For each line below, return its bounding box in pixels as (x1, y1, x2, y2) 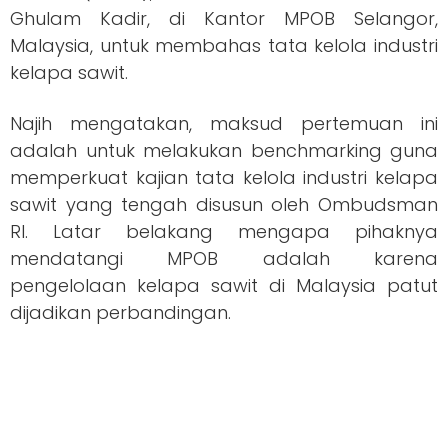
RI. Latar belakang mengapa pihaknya (10, 218, 438, 244)
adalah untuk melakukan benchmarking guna (10, 137, 438, 163)
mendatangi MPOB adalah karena (10, 245, 438, 271)
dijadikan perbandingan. (10, 299, 231, 325)
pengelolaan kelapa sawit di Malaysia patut (10, 272, 438, 298)
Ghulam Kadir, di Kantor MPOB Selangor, (10, 5, 438, 31)
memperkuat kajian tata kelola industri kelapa (10, 164, 438, 190)
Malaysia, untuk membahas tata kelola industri (10, 32, 438, 58)
